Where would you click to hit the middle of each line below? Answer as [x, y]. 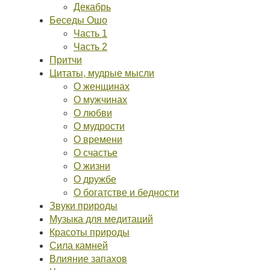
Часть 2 [90, 47]
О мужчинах [100, 100]
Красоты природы [89, 232]
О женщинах [102, 86]
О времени [98, 140]
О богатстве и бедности [126, 193]
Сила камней [79, 246]
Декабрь [92, 7]
